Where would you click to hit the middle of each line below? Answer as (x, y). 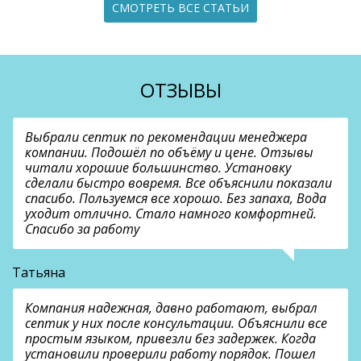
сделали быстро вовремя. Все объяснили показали (178, 183)
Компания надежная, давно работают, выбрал (171, 308)
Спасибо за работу (82, 229)
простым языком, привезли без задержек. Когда (170, 339)
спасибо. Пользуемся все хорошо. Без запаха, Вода (176, 199)
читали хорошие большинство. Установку (158, 168)
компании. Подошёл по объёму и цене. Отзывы (169, 153)
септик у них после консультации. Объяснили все (176, 324)
